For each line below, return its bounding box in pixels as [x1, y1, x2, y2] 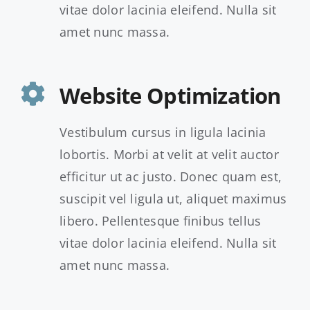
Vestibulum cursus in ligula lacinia [59, 124, 266, 141]
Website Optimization [59, 81, 281, 111]
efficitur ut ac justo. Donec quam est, [59, 168, 282, 185]
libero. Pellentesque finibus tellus [59, 212, 262, 230]
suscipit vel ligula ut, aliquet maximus [59, 190, 287, 208]
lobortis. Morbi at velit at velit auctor [59, 146, 279, 163]
